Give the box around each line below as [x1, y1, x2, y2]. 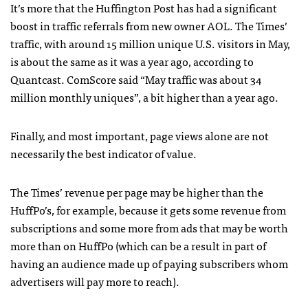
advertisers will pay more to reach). [10, 272, 179, 290]
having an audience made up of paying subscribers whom [10, 254, 288, 272]
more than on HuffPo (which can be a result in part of [10, 236, 266, 254]
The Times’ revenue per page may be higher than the [10, 182, 263, 201]
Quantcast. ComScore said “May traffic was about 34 [10, 69, 261, 88]
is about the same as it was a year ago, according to [10, 52, 254, 70]
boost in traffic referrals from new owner [10, 16, 207, 34]
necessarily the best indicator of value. [10, 144, 197, 162]
